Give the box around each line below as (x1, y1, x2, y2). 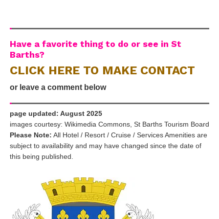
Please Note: (10, 131, 52, 139)
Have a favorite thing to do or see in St (10, 38, 181, 49)
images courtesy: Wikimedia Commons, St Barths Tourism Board (10, 120, 209, 128)
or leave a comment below (10, 83, 106, 91)
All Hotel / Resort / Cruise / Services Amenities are (52, 131, 207, 139)
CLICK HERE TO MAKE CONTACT (10, 63, 195, 77)
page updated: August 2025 (10, 109, 102, 117)
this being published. (10, 153, 73, 160)
